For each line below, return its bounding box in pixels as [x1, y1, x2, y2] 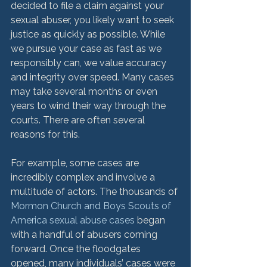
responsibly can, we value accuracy [11, 57, 169, 69]
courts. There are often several [11, 114, 147, 126]
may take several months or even [11, 86, 160, 97]
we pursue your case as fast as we [11, 43, 164, 54]
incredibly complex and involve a [11, 172, 157, 183]
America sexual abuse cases [11, 215, 135, 226]
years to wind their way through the [11, 100, 168, 111]
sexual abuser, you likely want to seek [11, 14, 176, 26]
